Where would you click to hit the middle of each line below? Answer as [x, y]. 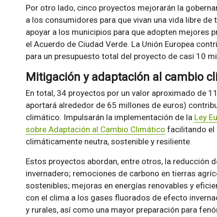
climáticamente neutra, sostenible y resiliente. [108, 141]
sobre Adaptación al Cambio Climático [95, 129]
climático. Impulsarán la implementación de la [110, 117]
